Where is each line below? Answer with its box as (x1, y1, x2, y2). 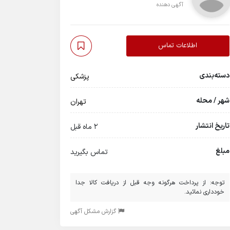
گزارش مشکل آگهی (70, 207, 118, 216)
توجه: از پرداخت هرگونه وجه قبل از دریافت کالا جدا (75, 178, 224, 187)
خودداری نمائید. (184, 187, 224, 197)
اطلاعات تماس (158, 41, 198, 51)
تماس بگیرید (70, 147, 108, 158)
